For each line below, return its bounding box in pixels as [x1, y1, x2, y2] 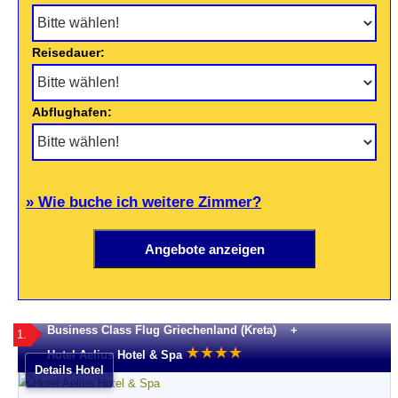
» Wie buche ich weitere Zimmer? [26, 194, 261, 211]
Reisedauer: [32, 45, 105, 60]
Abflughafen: [32, 105, 112, 120]
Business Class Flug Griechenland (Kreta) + [47, 323, 298, 338]
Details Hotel [35, 363, 104, 378]
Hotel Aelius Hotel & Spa [47, 347, 182, 362]
